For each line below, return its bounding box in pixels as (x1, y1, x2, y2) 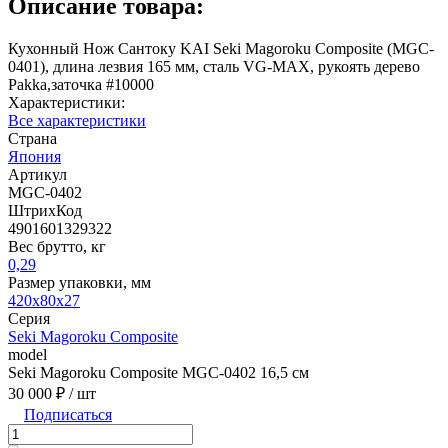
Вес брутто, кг (8, 237, 106, 255)
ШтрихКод (8, 201, 82, 219)
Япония (8, 147, 61, 165)
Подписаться (24, 405, 112, 423)
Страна (8, 129, 57, 147)
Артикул (8, 165, 67, 183)
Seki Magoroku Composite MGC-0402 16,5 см (8, 363, 309, 381)
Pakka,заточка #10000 (8, 75, 154, 93)
